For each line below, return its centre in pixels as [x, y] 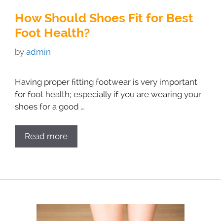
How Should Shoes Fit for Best [104, 18]
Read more [46, 136]
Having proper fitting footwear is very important [106, 82]
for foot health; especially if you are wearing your [108, 94]
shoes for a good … [50, 106]
